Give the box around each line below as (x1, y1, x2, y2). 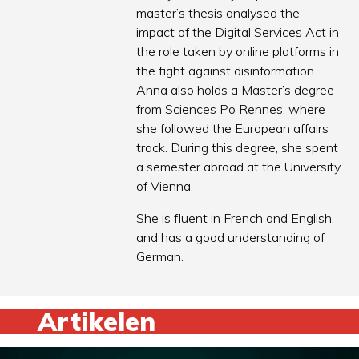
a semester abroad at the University (136, 159, 341, 175)
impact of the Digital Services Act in (136, 24, 340, 41)
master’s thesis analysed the (136, 5, 301, 22)
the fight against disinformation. (136, 63, 317, 79)
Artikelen (38, 305, 156, 338)
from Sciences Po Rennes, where (136, 101, 326, 118)
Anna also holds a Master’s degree (136, 82, 335, 99)
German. (136, 248, 184, 265)
